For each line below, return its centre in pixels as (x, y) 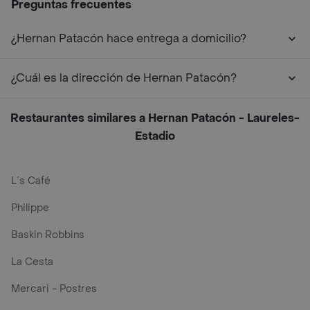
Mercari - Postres (54, 289)
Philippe (30, 208)
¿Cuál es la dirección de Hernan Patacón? (124, 78)
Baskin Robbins (48, 235)
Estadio (155, 136)
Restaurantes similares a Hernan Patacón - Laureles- (155, 118)
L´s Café (31, 181)
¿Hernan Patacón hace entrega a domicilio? (129, 38)
